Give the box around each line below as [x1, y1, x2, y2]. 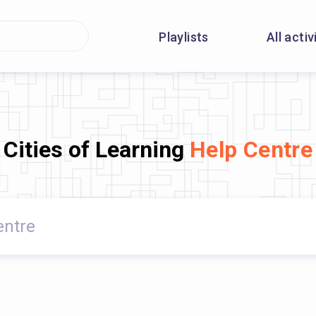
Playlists [159, 30, 209, 44]
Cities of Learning [3, 135, 190, 163]
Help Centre [189, 135, 313, 163]
